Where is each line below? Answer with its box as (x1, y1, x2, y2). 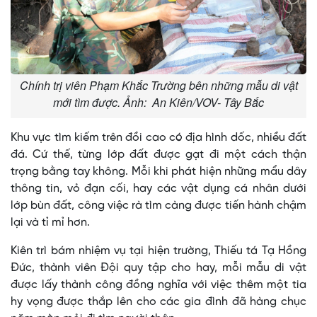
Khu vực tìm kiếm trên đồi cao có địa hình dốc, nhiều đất (11, 132, 306, 144)
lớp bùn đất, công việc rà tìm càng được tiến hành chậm (11, 200, 306, 212)
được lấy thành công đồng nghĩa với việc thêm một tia (11, 279, 306, 292)
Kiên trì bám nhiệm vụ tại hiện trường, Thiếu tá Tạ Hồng (11, 245, 306, 258)
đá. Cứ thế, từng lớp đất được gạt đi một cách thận (11, 149, 306, 161)
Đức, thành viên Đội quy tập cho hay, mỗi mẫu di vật (11, 262, 306, 275)
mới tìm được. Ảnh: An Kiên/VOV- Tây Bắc (53, 94, 264, 111)
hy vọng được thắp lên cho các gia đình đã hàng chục (11, 296, 306, 309)
